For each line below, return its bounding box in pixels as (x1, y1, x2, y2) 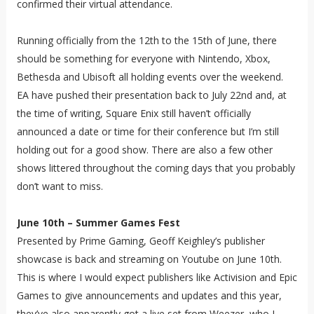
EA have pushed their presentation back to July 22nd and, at (16, 88, 287, 102)
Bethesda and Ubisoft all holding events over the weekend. (16, 70, 283, 84)
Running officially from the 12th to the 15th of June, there (16, 34, 277, 48)
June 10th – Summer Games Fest (16, 216, 180, 230)
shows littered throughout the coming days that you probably (16, 161, 295, 175)
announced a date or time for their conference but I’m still (16, 125, 279, 139)
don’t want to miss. (16, 179, 103, 193)
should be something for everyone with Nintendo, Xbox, (16, 52, 271, 66)
